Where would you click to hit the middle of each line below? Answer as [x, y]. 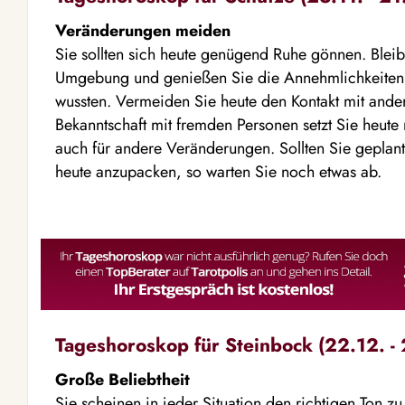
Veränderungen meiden [143, 31]
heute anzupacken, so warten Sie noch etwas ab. [218, 172]
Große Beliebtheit [122, 380]
